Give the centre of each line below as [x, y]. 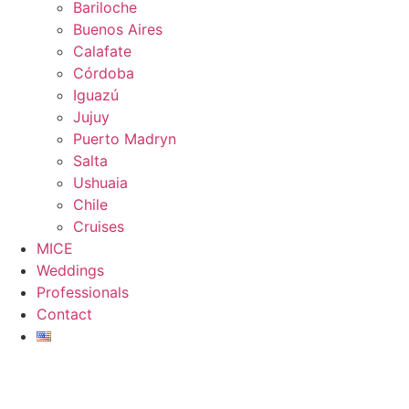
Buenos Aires [118, 30]
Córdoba [104, 73]
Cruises [99, 227]
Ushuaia [100, 183]
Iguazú [96, 95]
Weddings [70, 271]
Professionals [83, 293]
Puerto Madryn [125, 139]
